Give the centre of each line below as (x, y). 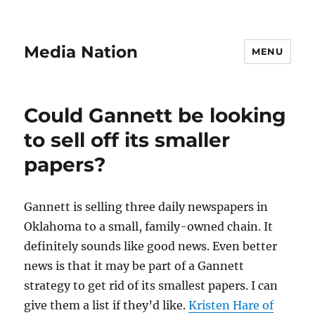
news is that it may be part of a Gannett (134, 266)
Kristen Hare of (231, 305)
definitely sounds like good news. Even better (151, 246)
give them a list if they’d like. (107, 305)
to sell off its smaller (127, 140)
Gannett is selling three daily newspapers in (146, 207)
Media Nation (81, 52)
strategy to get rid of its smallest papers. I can (151, 285)
